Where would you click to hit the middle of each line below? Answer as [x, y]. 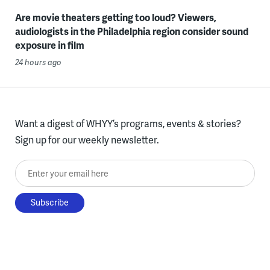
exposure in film [49, 45]
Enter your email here [61, 168]
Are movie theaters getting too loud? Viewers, [115, 17]
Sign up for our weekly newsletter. [87, 140]
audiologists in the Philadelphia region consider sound [131, 31]
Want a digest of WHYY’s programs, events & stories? [128, 124]
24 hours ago [38, 62]
